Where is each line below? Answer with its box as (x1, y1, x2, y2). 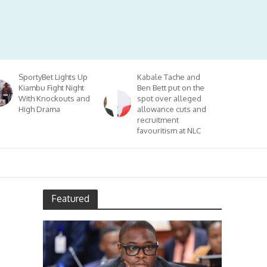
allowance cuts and (137, 104, 207, 114)
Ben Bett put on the (137, 83, 205, 92)
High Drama (18, 104, 61, 114)
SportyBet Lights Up (18, 72, 88, 82)
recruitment (137, 115, 179, 125)
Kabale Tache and (137, 72, 201, 82)
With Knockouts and (18, 94, 91, 103)
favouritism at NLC (137, 126, 201, 135)
